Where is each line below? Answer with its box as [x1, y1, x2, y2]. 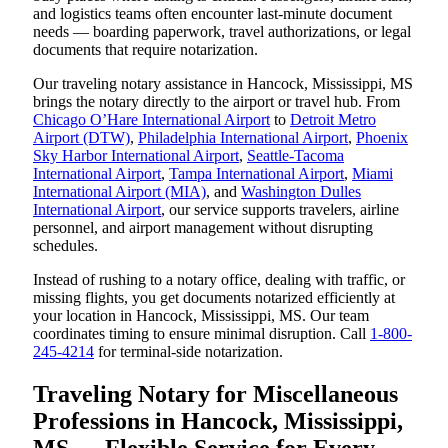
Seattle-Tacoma [247, 147, 344, 165]
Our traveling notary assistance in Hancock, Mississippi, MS [33, 75, 413, 93]
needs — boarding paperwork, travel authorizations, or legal [33, 23, 411, 41]
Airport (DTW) [33, 129, 130, 147]
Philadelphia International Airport [138, 129, 348, 147]
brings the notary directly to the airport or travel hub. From [33, 93, 400, 111]
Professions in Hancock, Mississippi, [33, 408, 403, 435]
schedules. [33, 237, 98, 255]
